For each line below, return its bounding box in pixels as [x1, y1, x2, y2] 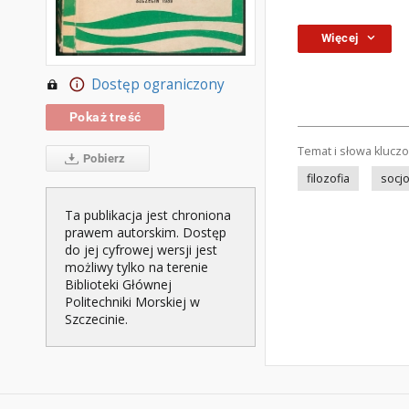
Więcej [321, 31, 359, 45]
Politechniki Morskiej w [65, 292, 200, 310]
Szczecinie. [65, 309, 128, 328]
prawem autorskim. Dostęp [65, 223, 226, 241]
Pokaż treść [69, 109, 142, 124]
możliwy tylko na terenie [65, 257, 208, 276]
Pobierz [79, 151, 126, 165]
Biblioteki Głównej [65, 275, 172, 293]
